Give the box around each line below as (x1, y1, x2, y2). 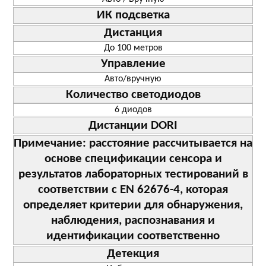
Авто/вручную (104, 74, 161, 84)
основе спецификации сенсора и (44, 152, 222, 165)
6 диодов (114, 104, 152, 115)
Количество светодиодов (65, 88, 201, 101)
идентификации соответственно (46, 229, 220, 242)
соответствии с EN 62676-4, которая (38, 183, 228, 196)
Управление (100, 57, 166, 70)
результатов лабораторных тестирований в (18, 167, 248, 180)
